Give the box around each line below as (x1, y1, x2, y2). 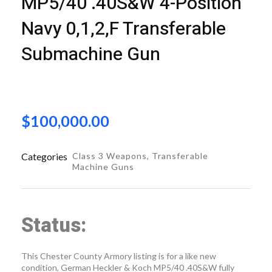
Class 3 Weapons (72, 151, 148, 161)
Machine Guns (72, 161, 135, 172)
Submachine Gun (21, 41, 160, 68)
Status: (21, 210, 86, 240)
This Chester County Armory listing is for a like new (21, 251, 216, 262)
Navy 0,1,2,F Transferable (21, 16, 226, 42)
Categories (21, 151, 67, 162)
